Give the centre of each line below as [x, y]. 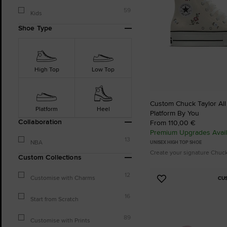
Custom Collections [50, 157]
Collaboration [40, 122]
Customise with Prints [60, 220]
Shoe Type [35, 28]
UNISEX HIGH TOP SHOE [176, 143]
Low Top [103, 69]
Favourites [181, 203]
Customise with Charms [63, 178]
